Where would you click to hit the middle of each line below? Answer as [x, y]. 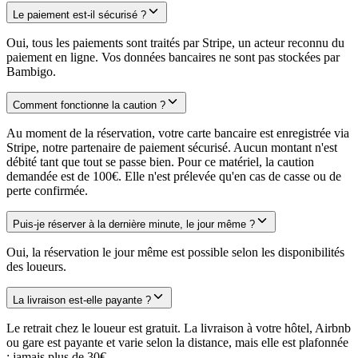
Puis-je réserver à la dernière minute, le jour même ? [134, 225]
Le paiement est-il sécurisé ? [80, 15]
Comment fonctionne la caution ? [89, 105]
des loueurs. [36, 267]
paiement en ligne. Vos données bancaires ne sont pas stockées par [173, 58]
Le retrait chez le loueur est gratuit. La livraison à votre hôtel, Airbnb [179, 328]
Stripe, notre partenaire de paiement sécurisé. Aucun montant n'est [172, 148]
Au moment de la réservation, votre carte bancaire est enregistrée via [178, 133]
